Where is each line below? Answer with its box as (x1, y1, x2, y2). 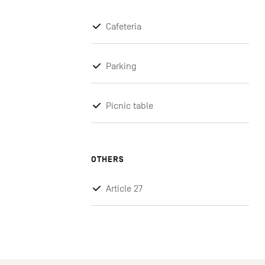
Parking (106, 61, 137, 72)
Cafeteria (106, 21, 141, 33)
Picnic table (106, 101, 153, 112)
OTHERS (91, 154, 124, 165)
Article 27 (106, 183, 143, 195)
